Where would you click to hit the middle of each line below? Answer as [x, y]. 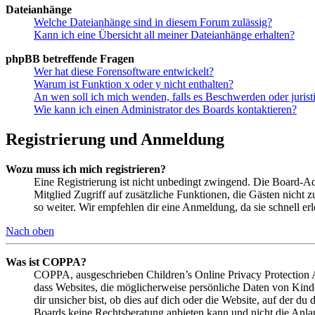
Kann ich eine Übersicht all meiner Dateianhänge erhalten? [164, 34]
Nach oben [30, 231]
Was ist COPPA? [46, 262]
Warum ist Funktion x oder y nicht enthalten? [134, 84]
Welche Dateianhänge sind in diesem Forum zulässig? [153, 22]
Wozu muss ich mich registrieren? [86, 169]
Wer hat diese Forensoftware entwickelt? [124, 71]
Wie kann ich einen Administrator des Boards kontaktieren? [165, 109]
